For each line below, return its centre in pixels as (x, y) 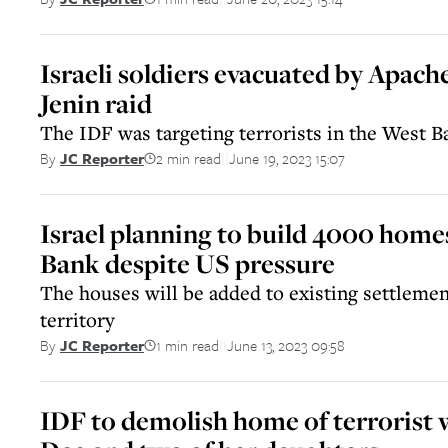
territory (77, 319)
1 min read (187, 344)
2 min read (188, 157)
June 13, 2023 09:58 (286, 344)
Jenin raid (96, 103)
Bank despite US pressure (187, 263)
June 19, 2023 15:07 (287, 157)
